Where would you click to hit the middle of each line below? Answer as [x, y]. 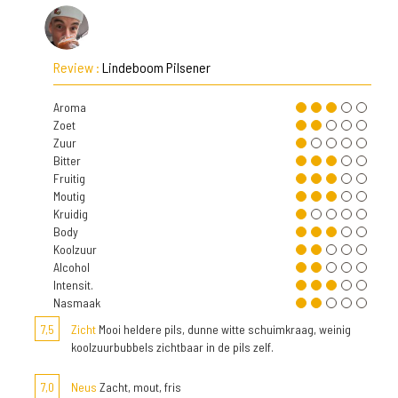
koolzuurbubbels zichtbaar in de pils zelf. [172, 347]
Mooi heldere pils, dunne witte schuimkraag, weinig [223, 329]
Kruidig [71, 214]
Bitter [67, 160]
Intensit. [73, 285]
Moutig [69, 196]
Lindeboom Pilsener [156, 67]
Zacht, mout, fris [139, 387]
